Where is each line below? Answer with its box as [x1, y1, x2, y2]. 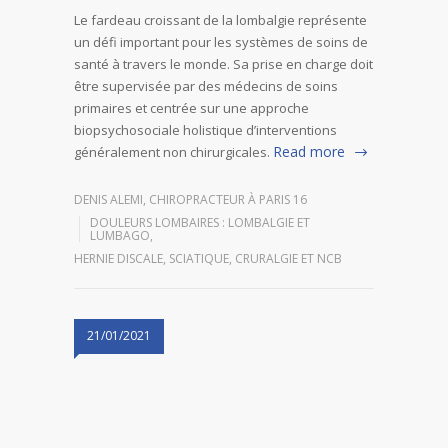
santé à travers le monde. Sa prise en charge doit [74, 55, 373, 74]
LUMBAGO [90, 227, 150, 245]
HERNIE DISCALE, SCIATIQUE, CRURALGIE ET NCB [74, 250, 342, 268]
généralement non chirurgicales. [74, 143, 270, 162]
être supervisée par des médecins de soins [74, 77, 338, 96]
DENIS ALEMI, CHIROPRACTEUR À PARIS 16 [74, 191, 307, 209]
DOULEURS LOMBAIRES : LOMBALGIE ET [90, 214, 310, 232]
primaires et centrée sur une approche [74, 99, 309, 118]
